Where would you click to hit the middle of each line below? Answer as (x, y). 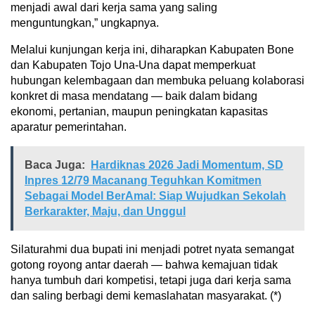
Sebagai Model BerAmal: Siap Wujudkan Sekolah (155, 195)
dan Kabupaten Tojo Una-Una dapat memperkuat (133, 65)
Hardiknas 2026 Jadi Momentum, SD (187, 165)
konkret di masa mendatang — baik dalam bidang (134, 96)
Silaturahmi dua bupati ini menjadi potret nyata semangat (152, 249)
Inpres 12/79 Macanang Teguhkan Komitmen (143, 180)
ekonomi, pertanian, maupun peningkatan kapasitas (139, 111)
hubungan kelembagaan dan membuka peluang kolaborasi (157, 80)
